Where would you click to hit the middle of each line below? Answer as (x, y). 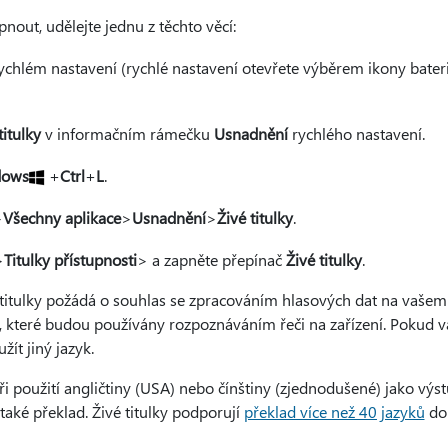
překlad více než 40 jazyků (334, 411)
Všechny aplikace (61, 217)
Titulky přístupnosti (70, 259)
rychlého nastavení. (356, 133)
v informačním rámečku (127, 133)
